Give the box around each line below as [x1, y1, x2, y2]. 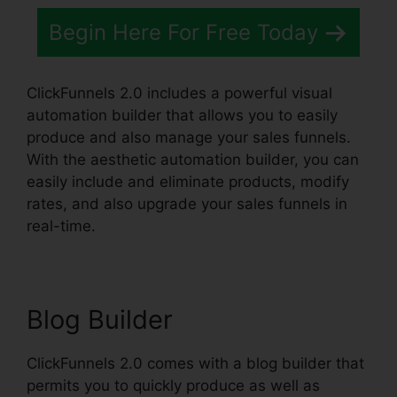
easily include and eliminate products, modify [27, 172, 349, 191]
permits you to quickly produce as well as [27, 376, 320, 394]
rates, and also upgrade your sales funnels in [27, 194, 347, 213]
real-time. [27, 216, 96, 235]
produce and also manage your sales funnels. [27, 128, 351, 146]
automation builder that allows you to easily [27, 105, 338, 124]
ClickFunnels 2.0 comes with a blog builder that [27, 354, 364, 372]
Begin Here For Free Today [49, 19, 318, 46]
